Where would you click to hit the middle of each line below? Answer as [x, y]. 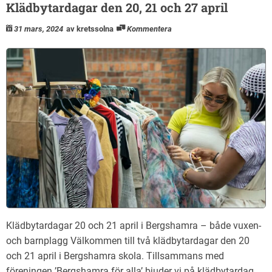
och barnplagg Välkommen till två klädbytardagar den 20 [128, 240]
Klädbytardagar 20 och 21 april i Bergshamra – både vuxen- [134, 225]
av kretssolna [90, 29]
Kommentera [149, 29]
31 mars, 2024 [39, 29]
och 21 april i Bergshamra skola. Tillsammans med [115, 256]
